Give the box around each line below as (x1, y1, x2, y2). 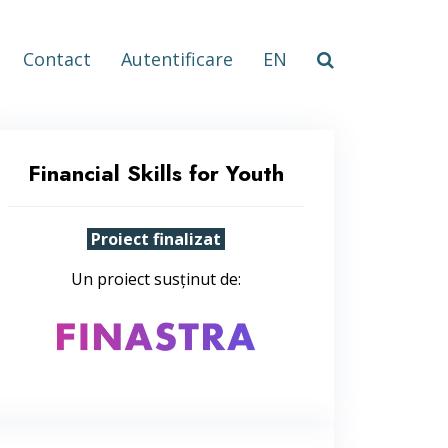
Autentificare (121, 47, 233, 72)
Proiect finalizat (87, 228, 225, 250)
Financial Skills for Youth (28, 157, 284, 189)
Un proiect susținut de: (71, 268, 241, 290)
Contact (23, 47, 91, 72)
